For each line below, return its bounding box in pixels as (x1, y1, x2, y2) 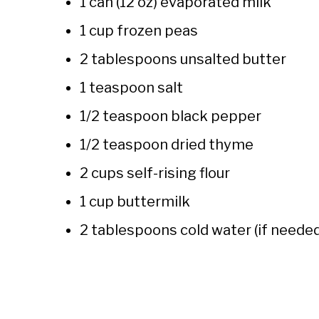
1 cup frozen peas (80, 22, 198, 40)
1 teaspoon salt (80, 79, 183, 97)
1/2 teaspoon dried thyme (80, 136, 253, 154)
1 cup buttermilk (80, 193, 190, 211)
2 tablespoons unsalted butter (80, 51, 286, 68)
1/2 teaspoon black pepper (80, 108, 261, 125)
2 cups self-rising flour (80, 164, 230, 182)
